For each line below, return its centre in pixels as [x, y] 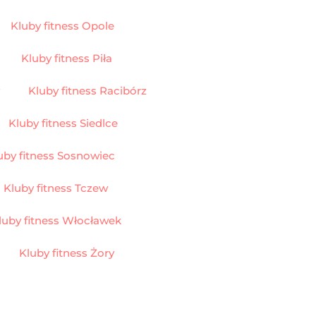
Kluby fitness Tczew [56, 188]
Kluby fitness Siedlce [63, 123]
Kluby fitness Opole [62, 25]
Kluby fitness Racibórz [87, 90]
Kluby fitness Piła [67, 58]
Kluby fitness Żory [67, 253]
